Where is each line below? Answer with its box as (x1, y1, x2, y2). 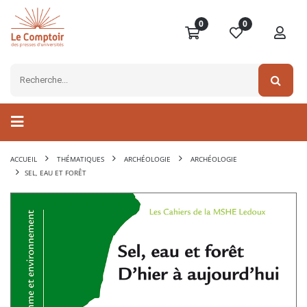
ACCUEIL (10, 154, 37, 164)
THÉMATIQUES (57, 154, 104, 164)
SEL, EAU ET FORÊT (25, 168, 86, 178)
